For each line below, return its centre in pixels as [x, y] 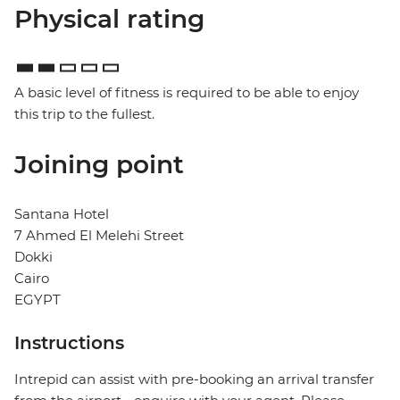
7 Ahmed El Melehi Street [99, 236]
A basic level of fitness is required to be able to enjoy [187, 93]
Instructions [69, 343]
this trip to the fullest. [84, 114]
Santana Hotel [62, 214]
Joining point [99, 165]
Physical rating [109, 19]
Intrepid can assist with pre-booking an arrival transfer [194, 379]
